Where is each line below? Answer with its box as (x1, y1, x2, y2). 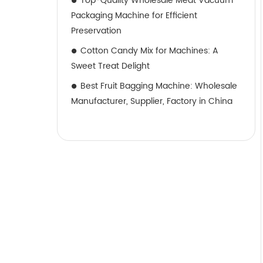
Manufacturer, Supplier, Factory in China (71, 95, 232, 108)
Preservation (71, 24, 122, 38)
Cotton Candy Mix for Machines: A (80, 44, 218, 58)
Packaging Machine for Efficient (71, 9, 197, 22)
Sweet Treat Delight (71, 59, 150, 73)
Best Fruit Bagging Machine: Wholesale (80, 79, 237, 93)
